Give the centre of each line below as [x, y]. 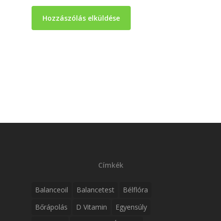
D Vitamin [92, 207]
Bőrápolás [51, 207]
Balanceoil [52, 190]
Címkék [110, 165]
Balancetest [95, 190]
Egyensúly [131, 207]
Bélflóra [135, 190]
